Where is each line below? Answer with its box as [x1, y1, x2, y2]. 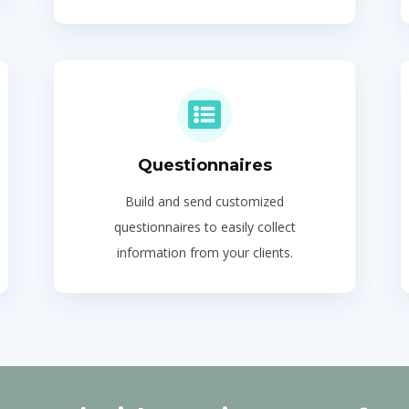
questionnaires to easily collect [113, 218, 296, 236]
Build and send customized [125, 193, 284, 210]
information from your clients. [116, 244, 293, 261]
